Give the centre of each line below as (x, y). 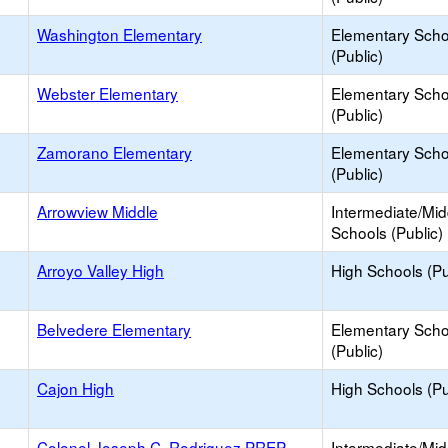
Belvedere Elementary (114, 329)
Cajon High (75, 388)
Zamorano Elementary (114, 152)
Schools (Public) (387, 232)
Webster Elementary (107, 93)
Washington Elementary (119, 34)
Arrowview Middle (97, 211)
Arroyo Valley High (100, 270)
